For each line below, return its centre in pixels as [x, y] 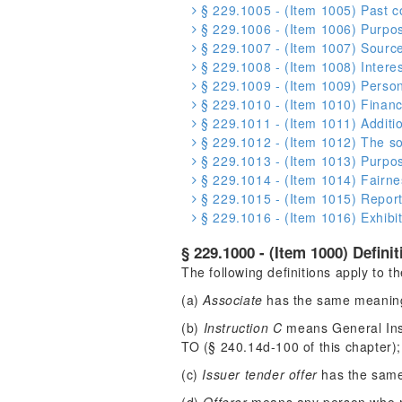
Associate [233, 300]
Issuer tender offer [260, 374]
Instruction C [243, 328]
